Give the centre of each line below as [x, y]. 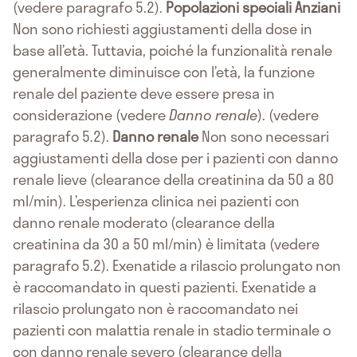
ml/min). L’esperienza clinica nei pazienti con [156, 200]
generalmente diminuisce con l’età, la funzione [164, 71]
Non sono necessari [264, 136]
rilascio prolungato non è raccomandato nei [155, 308]
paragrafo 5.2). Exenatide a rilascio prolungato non [177, 265]
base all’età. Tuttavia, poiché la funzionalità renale [173, 50]
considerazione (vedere [91, 114]
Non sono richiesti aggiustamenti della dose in [163, 28]
